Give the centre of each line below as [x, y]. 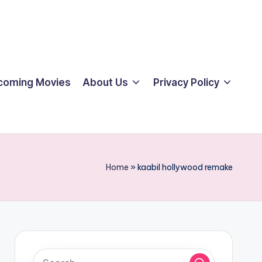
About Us [105, 82]
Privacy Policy [186, 82]
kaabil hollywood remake [185, 167]
